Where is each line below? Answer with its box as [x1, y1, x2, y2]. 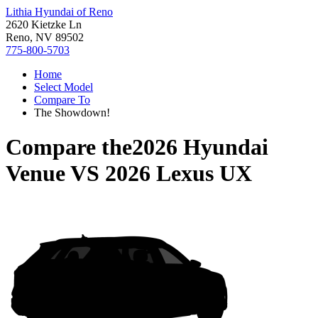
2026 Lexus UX [105, 160, 252, 187]
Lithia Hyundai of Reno [6, 6, 113, 18]
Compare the [6, 134, 132, 160]
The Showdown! [34, 106, 110, 119]
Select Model [34, 81, 93, 93]
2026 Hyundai [132, 134, 268, 160]
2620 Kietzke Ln [6, 18, 82, 31]
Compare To [34, 94, 90, 106]
